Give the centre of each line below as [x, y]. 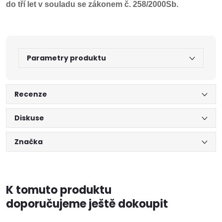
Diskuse [29, 118]
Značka [28, 142]
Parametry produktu [66, 58]
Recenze [31, 94]
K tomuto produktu [59, 190]
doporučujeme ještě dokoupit [87, 204]
